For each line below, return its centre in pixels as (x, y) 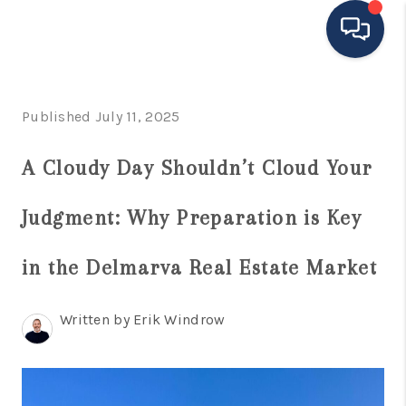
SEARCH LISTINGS (222, 257)
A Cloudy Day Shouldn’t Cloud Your (197, 168)
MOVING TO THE (234, 141)
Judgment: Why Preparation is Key (192, 217)
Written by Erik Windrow (143, 319)
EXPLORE (262, 218)
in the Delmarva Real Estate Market (199, 267)
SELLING (291, 335)
